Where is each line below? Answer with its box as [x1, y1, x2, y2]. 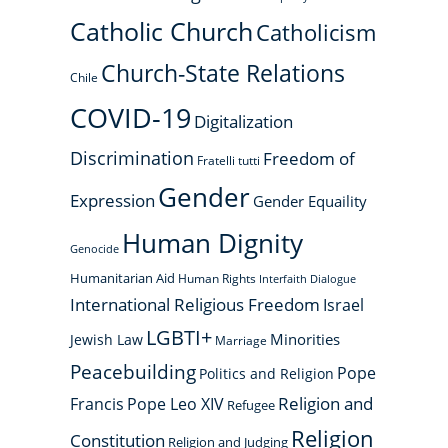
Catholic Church [70, 14, 253, 48]
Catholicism [256, 17, 376, 47]
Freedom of [263, 147, 355, 170]
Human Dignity [122, 225, 303, 261]
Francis [70, 393, 124, 415]
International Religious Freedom [70, 293, 320, 316]
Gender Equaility [253, 191, 367, 211]
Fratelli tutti [197, 152, 260, 168]
